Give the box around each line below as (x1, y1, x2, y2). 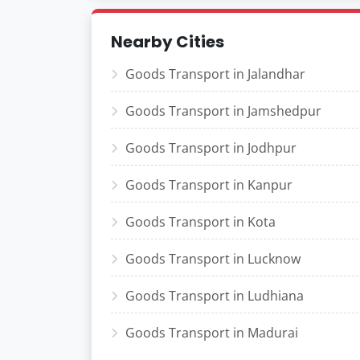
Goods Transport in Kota (125, 213, 276, 231)
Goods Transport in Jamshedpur (125, 102, 321, 120)
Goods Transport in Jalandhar (125, 65, 305, 83)
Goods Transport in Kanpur (125, 176, 292, 194)
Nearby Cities (111, 31, 224, 53)
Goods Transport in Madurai (125, 324, 298, 342)
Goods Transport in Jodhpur (125, 139, 297, 157)
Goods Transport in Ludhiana (125, 287, 304, 305)
